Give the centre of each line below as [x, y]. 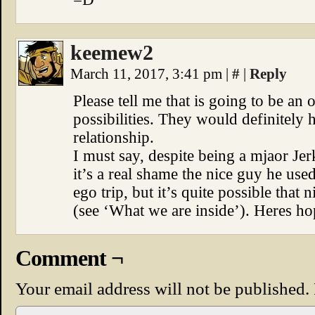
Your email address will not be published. [162, 288]
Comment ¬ [69, 258]
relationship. [114, 137]
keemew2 [112, 53]
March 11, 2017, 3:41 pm [148, 74]
